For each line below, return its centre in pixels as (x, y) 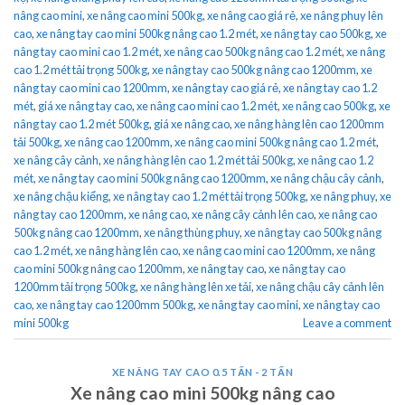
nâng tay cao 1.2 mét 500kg (81, 123)
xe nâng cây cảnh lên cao (253, 214)
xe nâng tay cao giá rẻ (225, 87)
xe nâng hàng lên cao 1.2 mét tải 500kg (198, 160)
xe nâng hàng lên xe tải (196, 286)
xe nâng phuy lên (342, 15)
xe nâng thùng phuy (192, 232)
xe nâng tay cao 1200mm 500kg (115, 304)
